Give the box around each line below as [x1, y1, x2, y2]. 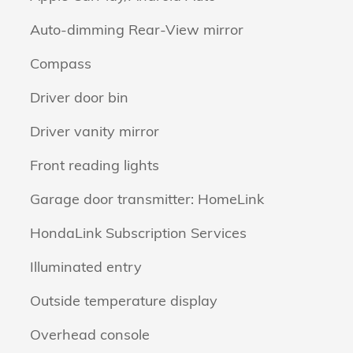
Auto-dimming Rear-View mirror [30, 20, 244, 39]
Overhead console [30, 325, 150, 344]
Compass [30, 54, 91, 72]
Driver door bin [30, 88, 128, 106]
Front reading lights [30, 156, 159, 174]
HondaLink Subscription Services [30, 224, 247, 242]
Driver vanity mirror [30, 122, 159, 140]
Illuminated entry [30, 258, 142, 276]
